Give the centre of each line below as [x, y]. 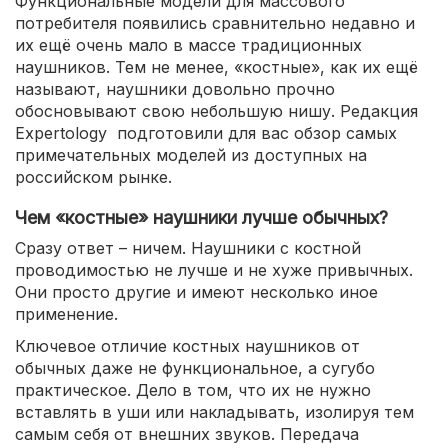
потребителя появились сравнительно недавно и [215, 23]
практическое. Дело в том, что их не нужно [193, 390]
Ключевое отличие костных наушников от [187, 346]
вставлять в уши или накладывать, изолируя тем [214, 412]
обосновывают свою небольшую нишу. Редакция [216, 111]
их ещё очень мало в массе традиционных [188, 45]
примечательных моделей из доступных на [191, 155]
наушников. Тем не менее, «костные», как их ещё [216, 67]
